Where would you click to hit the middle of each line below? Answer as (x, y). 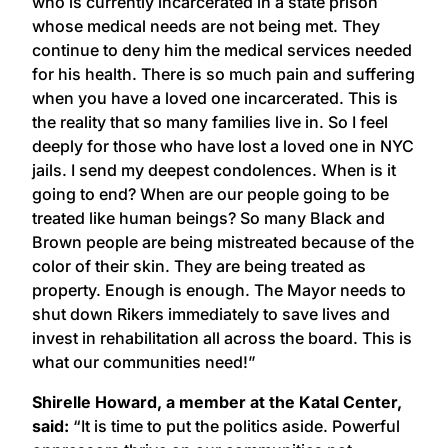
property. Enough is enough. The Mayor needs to (219, 289)
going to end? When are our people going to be (210, 193)
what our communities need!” (144, 361)
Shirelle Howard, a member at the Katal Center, (217, 401)
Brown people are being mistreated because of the (223, 241)
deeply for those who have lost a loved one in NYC (223, 145)
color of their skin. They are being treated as (199, 265)
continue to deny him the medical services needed (222, 49)
